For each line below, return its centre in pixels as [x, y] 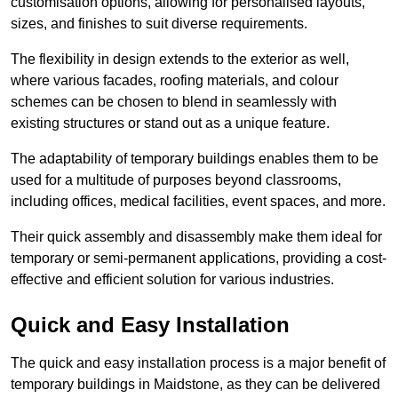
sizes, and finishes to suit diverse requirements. [159, 24]
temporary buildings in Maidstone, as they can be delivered [195, 385]
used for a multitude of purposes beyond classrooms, [176, 180]
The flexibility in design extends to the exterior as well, [180, 60]
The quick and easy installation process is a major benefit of [198, 363]
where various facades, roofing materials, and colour [175, 81]
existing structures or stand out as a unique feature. [170, 123]
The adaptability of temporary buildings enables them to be [195, 159]
